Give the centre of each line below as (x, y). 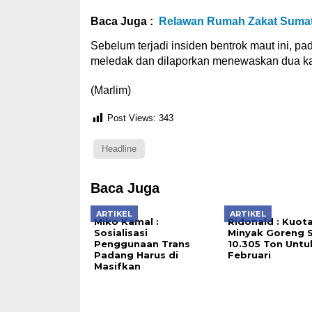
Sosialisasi (120, 233)
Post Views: (131, 118)
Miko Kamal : (126, 221)
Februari (249, 255)
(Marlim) (110, 90)
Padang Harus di (136, 255)
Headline (119, 149)
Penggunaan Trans (142, 244)
